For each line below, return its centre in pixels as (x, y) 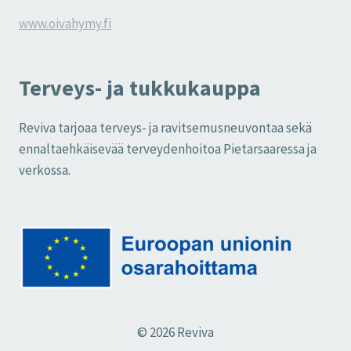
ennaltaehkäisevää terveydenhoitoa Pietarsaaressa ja (168, 149)
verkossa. (45, 170)
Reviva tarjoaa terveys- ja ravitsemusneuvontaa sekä (165, 128)
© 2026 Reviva (175, 332)
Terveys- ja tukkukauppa (140, 88)
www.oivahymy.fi (65, 24)
